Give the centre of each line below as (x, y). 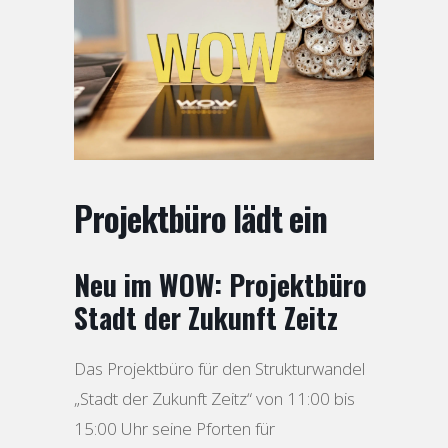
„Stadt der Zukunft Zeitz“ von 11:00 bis (214, 398)
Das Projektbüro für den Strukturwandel (219, 368)
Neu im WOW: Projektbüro (220, 284)
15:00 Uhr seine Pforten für (174, 428)
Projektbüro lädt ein (200, 218)
